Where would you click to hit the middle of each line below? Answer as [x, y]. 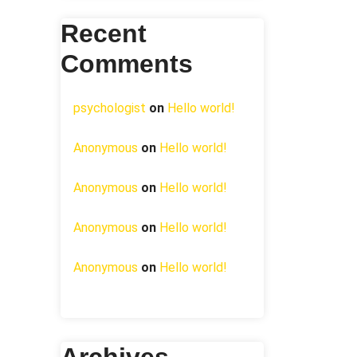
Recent [104, 33]
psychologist [110, 108]
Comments [127, 64]
